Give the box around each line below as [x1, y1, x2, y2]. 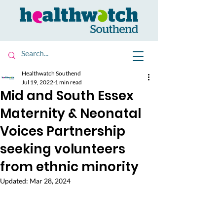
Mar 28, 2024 [30, 177, 71, 185]
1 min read [55, 78, 82, 86]
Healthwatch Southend [22, 70, 81, 77]
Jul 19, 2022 [22, 78, 53, 86]
